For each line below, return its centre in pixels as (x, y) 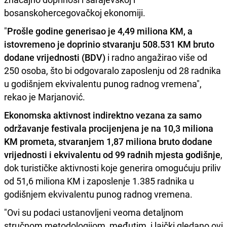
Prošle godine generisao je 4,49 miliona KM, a (100, 31)
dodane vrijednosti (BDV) (55, 57)
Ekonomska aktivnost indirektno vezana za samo (103, 115)
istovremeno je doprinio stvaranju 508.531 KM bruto (109, 44)
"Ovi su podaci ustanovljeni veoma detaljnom (94, 212)
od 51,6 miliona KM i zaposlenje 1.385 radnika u (99, 181)
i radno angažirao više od (156, 57)
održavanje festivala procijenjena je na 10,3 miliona (109, 128)
